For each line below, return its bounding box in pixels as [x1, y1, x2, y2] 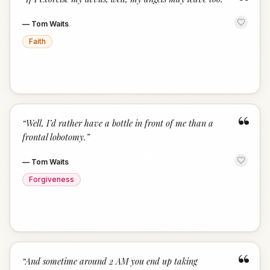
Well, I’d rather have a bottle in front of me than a [26, 117, 213, 129]
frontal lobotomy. [22, 131, 86, 143]
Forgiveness [29, 175, 74, 184]
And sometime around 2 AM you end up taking [25, 255, 197, 267]
